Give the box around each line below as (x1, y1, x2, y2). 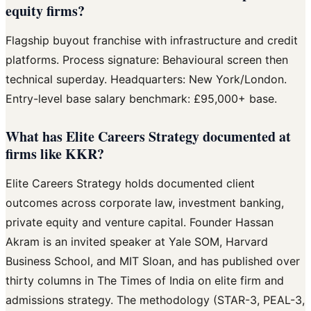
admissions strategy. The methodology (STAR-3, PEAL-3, (6, 292, 305, 307)
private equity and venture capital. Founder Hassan (6, 215, 274, 229)
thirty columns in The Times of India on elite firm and (6, 273, 284, 287)
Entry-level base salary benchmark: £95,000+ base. (6, 91, 277, 106)
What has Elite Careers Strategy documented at (6, 126, 291, 146)
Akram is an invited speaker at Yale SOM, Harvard (6, 234, 268, 249)
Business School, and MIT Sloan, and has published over (6, 253, 300, 268)
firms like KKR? (6, 143, 104, 164)
